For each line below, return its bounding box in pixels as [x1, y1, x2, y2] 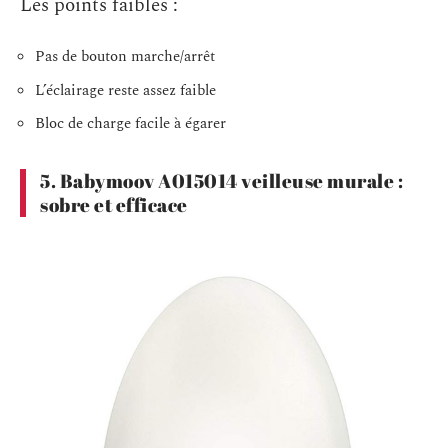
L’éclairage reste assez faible [35, 78, 216, 102]
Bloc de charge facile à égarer [35, 112, 226, 136]
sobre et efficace [40, 192, 188, 219]
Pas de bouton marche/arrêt [35, 45, 215, 69]
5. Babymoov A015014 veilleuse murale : [40, 168, 403, 195]
